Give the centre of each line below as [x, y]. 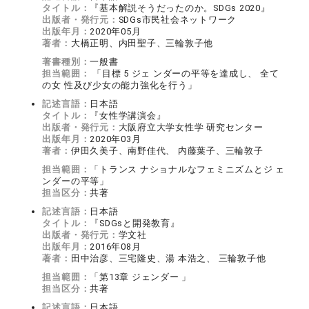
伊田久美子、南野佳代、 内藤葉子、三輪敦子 [167, 151]
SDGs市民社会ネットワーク [178, 20]
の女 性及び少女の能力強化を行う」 [120, 86]
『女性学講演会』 [128, 116]
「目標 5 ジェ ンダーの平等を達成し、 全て [185, 74]
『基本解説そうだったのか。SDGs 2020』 [180, 8]
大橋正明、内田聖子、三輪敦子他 [142, 43]
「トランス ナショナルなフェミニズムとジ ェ [187, 170]
